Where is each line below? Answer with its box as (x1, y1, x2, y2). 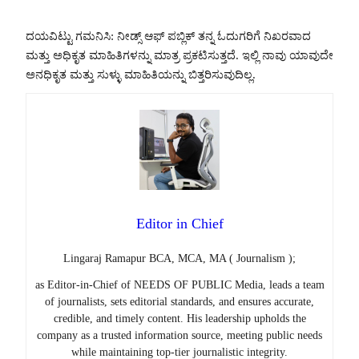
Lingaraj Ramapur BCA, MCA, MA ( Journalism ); (63, 252, 296, 264)
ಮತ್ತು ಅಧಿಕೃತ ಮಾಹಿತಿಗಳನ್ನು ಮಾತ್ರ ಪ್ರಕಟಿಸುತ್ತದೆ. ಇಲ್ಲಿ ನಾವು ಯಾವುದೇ (26, 49, 333, 63)
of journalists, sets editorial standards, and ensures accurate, (45, 295, 314, 308)
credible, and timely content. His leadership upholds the (53, 312, 306, 325)
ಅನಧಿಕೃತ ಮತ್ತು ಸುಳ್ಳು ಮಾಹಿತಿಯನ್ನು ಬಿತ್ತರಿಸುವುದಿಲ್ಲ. (26, 68, 256, 82)
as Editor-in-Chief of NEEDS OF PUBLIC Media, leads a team (34, 278, 325, 291)
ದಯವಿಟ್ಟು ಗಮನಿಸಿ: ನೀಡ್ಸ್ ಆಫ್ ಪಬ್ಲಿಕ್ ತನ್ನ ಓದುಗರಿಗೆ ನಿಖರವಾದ (26, 30, 311, 43)
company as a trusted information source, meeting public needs (37, 329, 322, 341)
